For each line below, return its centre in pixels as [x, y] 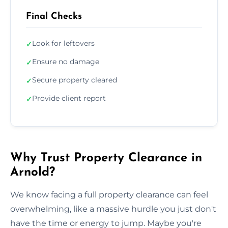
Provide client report [69, 98]
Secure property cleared [75, 80]
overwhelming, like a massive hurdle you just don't [113, 209]
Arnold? [33, 172]
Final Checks [54, 16]
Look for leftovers [63, 43]
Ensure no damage [66, 61]
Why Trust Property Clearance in [106, 158]
